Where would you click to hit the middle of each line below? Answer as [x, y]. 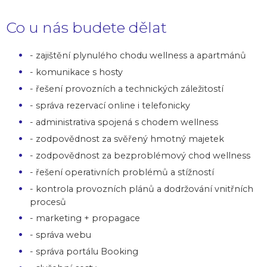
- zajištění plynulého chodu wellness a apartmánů [138, 55]
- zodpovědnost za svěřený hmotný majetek [127, 139]
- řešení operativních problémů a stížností [122, 172]
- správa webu [60, 235]
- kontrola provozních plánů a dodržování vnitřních [142, 189]
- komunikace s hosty [76, 72]
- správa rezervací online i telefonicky [110, 105]
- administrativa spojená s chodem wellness [124, 122]
